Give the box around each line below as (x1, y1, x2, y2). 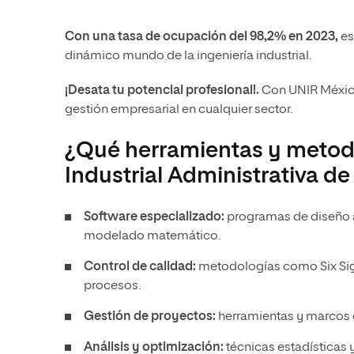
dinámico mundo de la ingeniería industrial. (65, 50, 311, 62)
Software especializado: (84, 211, 227, 224)
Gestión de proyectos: (84, 311, 218, 323)
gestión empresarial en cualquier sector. (65, 104, 292, 116)
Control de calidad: (84, 261, 196, 273)
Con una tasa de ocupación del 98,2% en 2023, (65, 31, 338, 43)
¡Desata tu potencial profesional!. (65, 85, 259, 97)
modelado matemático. (84, 230, 220, 243)
